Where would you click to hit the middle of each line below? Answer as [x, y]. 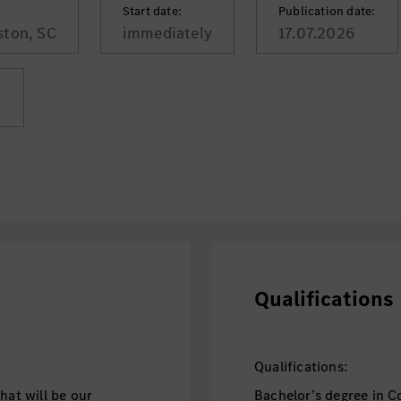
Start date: [152, 11]
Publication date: [327, 11]
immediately [167, 33]
